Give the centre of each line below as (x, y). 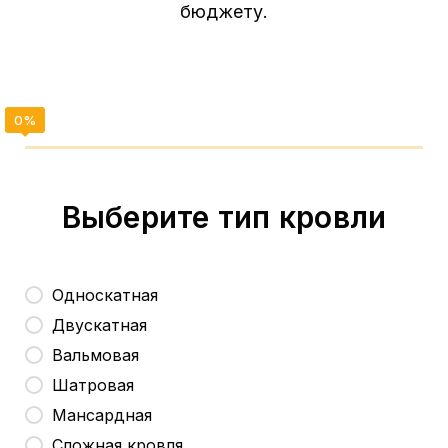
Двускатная (99, 324)
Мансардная (102, 414)
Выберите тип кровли (224, 216)
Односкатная (105, 294)
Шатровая (93, 384)
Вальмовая (95, 354)
